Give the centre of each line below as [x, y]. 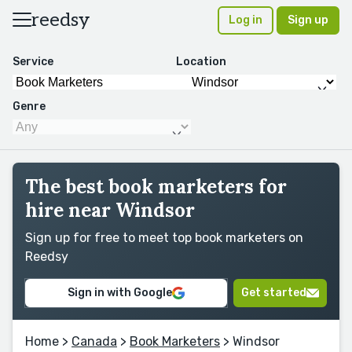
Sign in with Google [120, 293]
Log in [246, 20]
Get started [274, 293]
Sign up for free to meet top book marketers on [164, 238]
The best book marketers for [156, 187]
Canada [94, 341]
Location [201, 62]
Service [33, 62]
